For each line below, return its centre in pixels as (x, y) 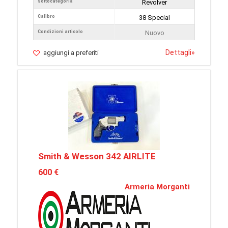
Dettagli (178, 53)
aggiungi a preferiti (71, 53)
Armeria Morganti (157, 187)
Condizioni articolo (60, 32)
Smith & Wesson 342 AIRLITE (97, 156)
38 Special (154, 18)
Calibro (46, 17)
